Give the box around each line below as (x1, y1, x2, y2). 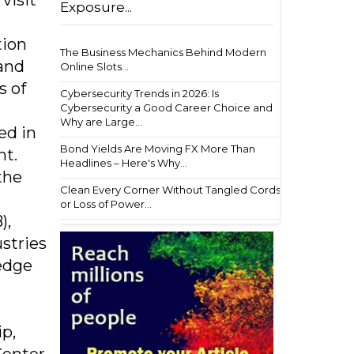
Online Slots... (60, 60, 129, 73)
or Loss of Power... (60, 198, 152, 210)
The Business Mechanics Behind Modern (60, 46, 266, 58)
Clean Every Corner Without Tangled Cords (60, 183, 281, 196)
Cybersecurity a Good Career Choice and (60, 101, 273, 114)
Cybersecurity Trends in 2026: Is (60, 87, 219, 100)
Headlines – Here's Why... (60, 156, 187, 169)
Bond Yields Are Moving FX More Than (60, 142, 255, 155)
